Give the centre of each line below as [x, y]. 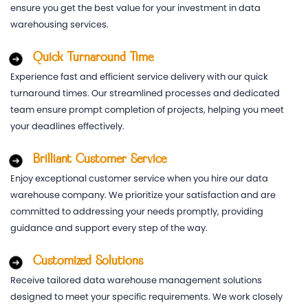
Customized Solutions [88, 261]
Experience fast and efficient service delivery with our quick [139, 77]
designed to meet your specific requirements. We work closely [146, 297]
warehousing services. [59, 25]
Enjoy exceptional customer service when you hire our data [139, 179]
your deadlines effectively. [67, 126]
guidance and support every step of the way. [109, 228]
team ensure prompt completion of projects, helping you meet [147, 110]
